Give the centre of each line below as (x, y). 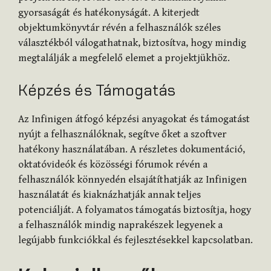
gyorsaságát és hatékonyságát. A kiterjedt (109, 12)
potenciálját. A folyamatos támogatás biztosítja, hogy (135, 210)
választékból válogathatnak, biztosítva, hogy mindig (132, 43)
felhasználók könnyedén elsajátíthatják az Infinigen (132, 180)
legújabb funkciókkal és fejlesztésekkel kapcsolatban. (135, 240)
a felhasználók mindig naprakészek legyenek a (120, 225)
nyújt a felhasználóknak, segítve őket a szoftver (122, 135)
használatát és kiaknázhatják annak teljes (109, 195)
